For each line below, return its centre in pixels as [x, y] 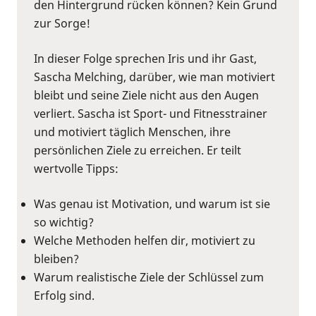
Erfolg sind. [64, 295]
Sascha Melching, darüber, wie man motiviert [154, 77]
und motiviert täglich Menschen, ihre [132, 132]
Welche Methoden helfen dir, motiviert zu [145, 240]
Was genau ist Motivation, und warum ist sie [152, 203]
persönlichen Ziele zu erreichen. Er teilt [138, 150]
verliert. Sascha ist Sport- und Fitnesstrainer [151, 113]
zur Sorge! [62, 23]
